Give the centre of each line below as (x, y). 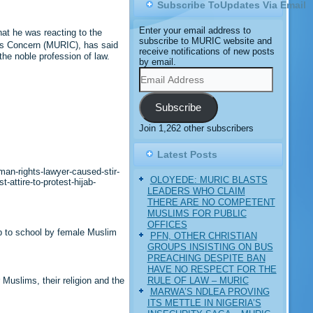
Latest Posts (187, 154)
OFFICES (167, 224)
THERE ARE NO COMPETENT (211, 202)
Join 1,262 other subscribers (196, 128)
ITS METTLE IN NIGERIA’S (204, 303)
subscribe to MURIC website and (205, 41)
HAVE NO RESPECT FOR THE (212, 269)
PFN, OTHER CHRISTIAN (203, 235)
